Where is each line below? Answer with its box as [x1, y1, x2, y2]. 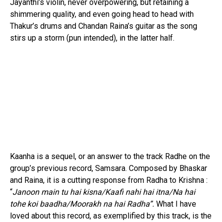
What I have [156, 199, 196, 209]
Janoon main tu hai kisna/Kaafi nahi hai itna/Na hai [12, 187, 195, 197]
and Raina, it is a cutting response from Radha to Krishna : [10, 175, 208, 185]
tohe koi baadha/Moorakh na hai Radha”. [10, 199, 156, 209]
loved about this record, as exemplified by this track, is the [10, 211, 212, 221]
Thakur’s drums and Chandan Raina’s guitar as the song [10, 21, 197, 31]
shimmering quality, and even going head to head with [10, 9, 194, 19]
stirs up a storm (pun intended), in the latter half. [10, 33, 176, 43]
